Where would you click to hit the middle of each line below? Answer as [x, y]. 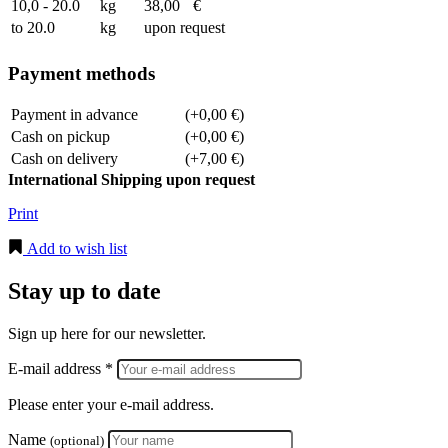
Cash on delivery [64, 159]
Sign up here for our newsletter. [107, 334]
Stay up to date [84, 291]
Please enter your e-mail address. [111, 405]
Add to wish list [75, 249]
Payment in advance [74, 115]
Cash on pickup [60, 137]
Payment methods [81, 73]
